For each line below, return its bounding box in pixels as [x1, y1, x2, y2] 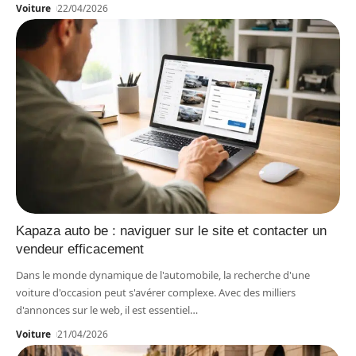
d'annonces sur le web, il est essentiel [16, 302, 190, 317]
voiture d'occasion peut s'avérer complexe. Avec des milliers [16, 284, 296, 300]
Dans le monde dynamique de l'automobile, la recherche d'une [16, 267, 310, 282]
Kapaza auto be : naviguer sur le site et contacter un [16, 222, 327, 238]
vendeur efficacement [16, 241, 144, 257]
